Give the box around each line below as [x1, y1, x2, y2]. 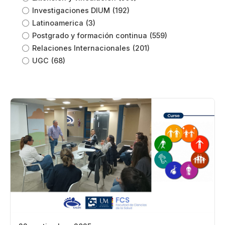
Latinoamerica [32, 19, 83, 27]
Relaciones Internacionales [32, 44, 130, 52]
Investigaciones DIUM [32, 6, 110, 15]
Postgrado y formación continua [32, 31, 147, 40]
